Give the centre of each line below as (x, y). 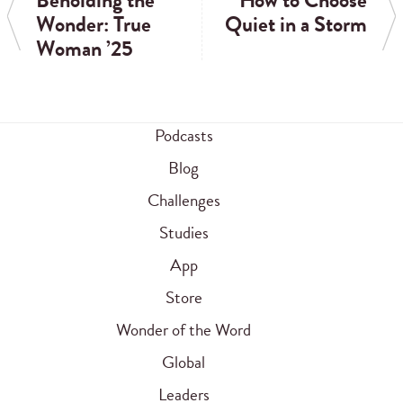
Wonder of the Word (184, 330)
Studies (184, 233)
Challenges (184, 201)
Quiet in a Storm (296, 25)
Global (184, 363)
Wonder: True (94, 25)
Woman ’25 (85, 49)
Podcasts (184, 136)
